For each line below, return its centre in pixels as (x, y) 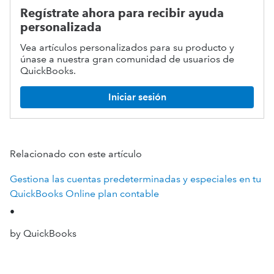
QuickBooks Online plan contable (84, 193)
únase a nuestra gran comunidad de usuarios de (127, 59)
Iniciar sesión (137, 97)
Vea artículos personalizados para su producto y (127, 47)
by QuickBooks (43, 233)
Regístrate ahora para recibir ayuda (122, 13)
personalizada (61, 27)
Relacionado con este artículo (76, 154)
